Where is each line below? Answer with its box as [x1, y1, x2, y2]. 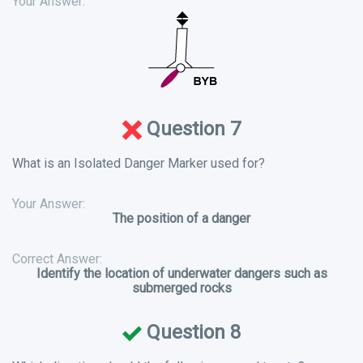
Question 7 [142, 117, 241, 141]
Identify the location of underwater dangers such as [36, 266, 327, 282]
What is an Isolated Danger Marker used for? [12, 156, 265, 172]
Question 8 [142, 321, 241, 344]
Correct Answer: [12, 251, 102, 267]
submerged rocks [131, 280, 232, 297]
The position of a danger [113, 211, 250, 227]
